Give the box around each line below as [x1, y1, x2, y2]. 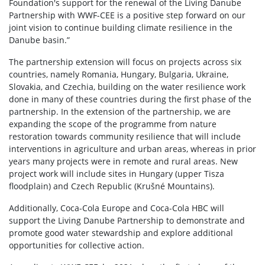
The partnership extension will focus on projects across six [9, 56, 241, 67]
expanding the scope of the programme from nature [9, 118, 216, 130]
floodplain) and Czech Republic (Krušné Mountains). [9, 180, 219, 192]
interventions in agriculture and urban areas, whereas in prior [9, 143, 256, 154]
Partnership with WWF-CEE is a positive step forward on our [9, 9, 245, 21]
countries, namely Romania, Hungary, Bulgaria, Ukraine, [9, 69, 228, 80]
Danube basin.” [9, 34, 75, 46]
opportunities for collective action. [9, 240, 149, 251]
